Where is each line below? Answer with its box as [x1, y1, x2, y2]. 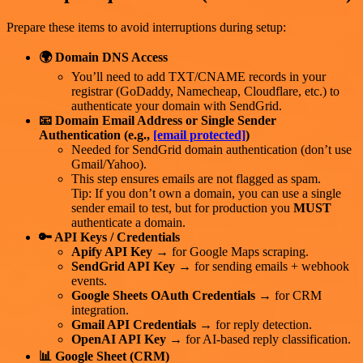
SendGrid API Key [71, 258, 175, 273]
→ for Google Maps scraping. [152, 244, 309, 258]
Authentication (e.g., [39, 127, 153, 142]
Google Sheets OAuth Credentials [71, 288, 255, 302]
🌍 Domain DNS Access [39, 49, 168, 64]
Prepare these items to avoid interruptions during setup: [6, 19, 286, 34]
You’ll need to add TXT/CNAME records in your [71, 69, 326, 83]
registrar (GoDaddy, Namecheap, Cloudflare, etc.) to [71, 83, 340, 98]
